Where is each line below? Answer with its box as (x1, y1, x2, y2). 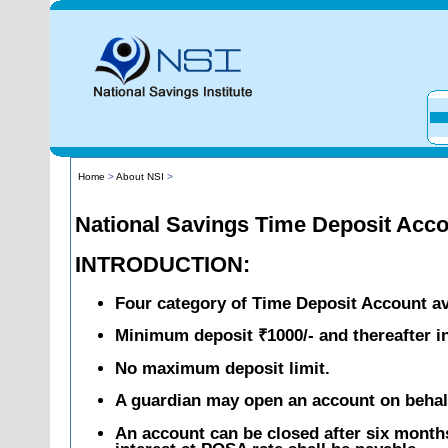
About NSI (116, 171, 167, 182)
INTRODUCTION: (75, 252, 250, 278)
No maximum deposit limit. (115, 358, 330, 377)
